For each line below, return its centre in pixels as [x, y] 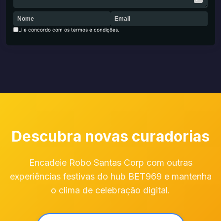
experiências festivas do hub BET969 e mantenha [110, 176]
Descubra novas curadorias [110, 136]
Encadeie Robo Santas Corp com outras [110, 163]
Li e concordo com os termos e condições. [69, 30]
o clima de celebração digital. [110, 190]
